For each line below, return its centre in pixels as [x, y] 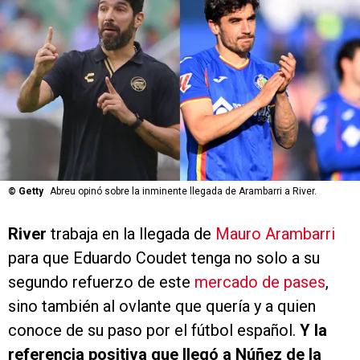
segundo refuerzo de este [101, 282]
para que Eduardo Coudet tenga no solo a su [164, 258]
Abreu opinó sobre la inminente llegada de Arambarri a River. [183, 192]
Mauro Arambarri [275, 234]
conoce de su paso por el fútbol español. [154, 331]
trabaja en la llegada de [131, 234]
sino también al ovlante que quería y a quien [162, 307]
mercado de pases [260, 282]
